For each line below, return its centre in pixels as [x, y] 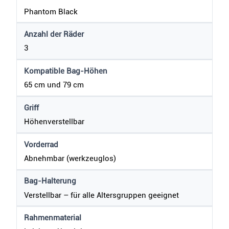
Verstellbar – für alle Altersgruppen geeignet [102, 195]
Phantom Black [51, 12]
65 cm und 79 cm [54, 85]
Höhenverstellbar [54, 121]
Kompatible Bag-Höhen [66, 71]
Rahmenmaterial [53, 218]
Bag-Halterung [50, 181]
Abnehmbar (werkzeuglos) [70, 158]
